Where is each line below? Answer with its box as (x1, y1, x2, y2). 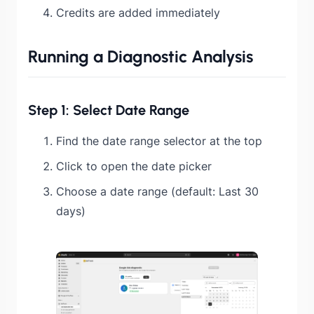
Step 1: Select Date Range (28, 101, 189, 118)
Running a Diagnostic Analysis (28, 46, 253, 67)
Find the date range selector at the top (56, 133, 262, 148)
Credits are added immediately (56, 5, 220, 20)
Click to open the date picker (56, 158, 212, 173)
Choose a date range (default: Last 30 (56, 184, 259, 198)
